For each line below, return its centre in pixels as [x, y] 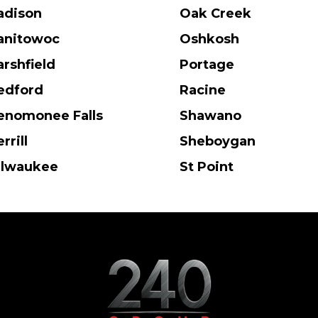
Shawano [210, 116]
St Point [206, 167]
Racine [202, 91]
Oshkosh [209, 39]
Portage [207, 65]
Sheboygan [217, 142]
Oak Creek [215, 14]
